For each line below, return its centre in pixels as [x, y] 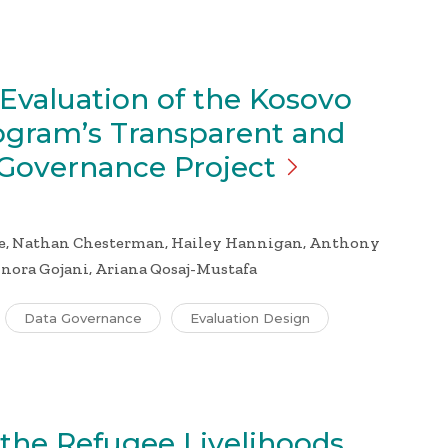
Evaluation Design [250, 318]
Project [225, 167]
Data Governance [83, 318]
